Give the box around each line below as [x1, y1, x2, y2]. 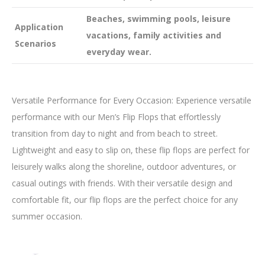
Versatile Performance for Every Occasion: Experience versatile [12, 95, 251, 106]
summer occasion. [12, 211, 82, 222]
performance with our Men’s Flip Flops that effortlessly [12, 111, 221, 122]
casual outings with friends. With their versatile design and [12, 177, 232, 189]
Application [15, 21, 63, 33]
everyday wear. [86, 46, 151, 57]
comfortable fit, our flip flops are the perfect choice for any [12, 194, 238, 205]
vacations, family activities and [86, 30, 221, 41]
